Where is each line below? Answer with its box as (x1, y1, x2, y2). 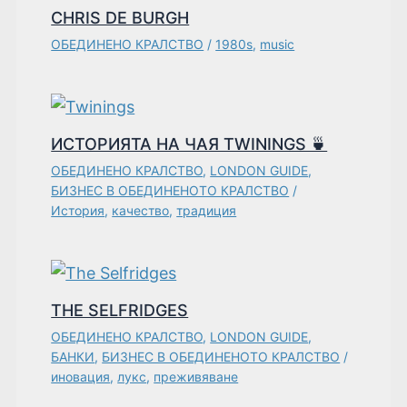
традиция (176, 203, 237, 219)
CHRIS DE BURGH (51, 8, 190, 28)
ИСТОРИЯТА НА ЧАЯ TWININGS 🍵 (51, 134, 328, 154)
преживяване (154, 369, 239, 385)
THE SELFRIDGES (51, 301, 189, 321)
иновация (51, 369, 111, 385)
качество (112, 203, 170, 219)
